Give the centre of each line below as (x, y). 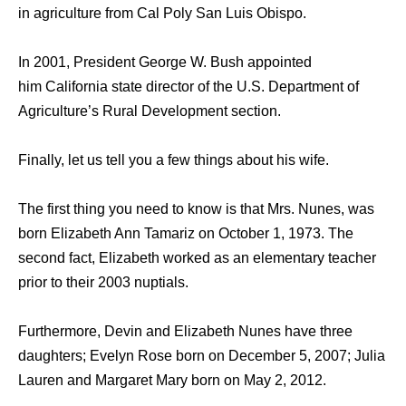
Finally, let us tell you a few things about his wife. (174, 160)
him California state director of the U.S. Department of (188, 87)
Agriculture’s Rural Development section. (150, 111)
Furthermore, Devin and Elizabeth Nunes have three (185, 332)
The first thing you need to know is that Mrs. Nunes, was (196, 209)
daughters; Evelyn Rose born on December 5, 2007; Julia (202, 356)
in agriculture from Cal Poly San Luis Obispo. (162, 14)
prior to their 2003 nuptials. (103, 283)
